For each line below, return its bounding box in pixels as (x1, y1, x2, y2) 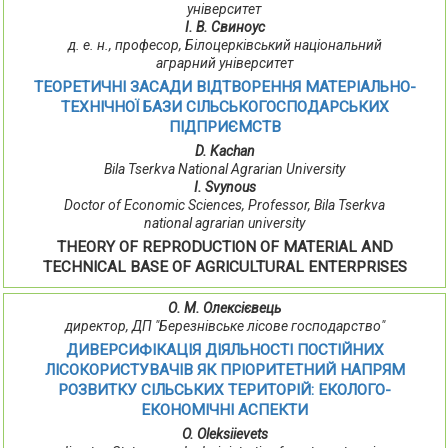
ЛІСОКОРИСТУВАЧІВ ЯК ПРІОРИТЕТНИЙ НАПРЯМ (44, 361, 405, 380)
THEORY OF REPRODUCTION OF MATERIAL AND (56, 238, 393, 257)
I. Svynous (193, 179, 256, 196)
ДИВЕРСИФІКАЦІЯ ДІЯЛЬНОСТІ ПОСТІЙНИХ (65, 341, 384, 360)
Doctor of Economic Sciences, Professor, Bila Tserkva (64, 197, 385, 214)
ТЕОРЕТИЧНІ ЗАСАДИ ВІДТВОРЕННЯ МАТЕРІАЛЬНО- (33, 78, 416, 97)
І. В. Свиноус (184, 19, 265, 36)
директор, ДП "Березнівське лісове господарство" (64, 318, 385, 335)
